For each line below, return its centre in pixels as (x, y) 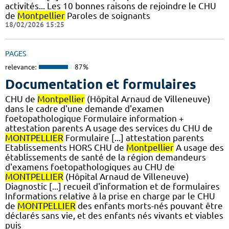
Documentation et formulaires (101, 84)
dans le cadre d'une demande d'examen (85, 108)
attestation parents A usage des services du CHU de (109, 128)
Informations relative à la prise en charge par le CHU (110, 196)
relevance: (21, 67)
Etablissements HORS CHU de (66, 147)
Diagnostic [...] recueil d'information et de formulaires (112, 186)
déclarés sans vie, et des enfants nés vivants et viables (114, 215)
